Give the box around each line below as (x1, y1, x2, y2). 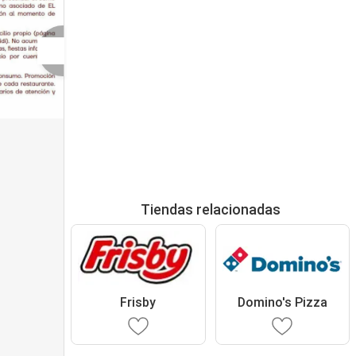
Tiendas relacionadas (140, 201, 281, 218)
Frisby (120, 294, 157, 310)
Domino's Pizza (237, 294, 327, 310)
